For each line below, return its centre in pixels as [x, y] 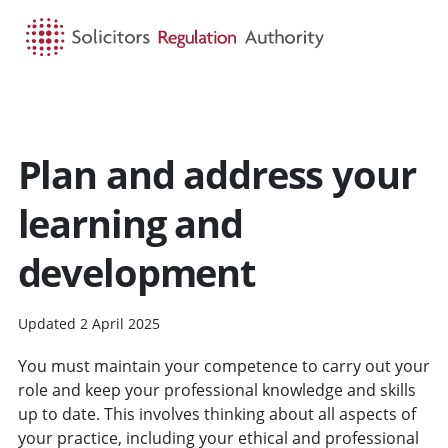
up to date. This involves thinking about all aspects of [216, 413]
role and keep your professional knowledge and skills [216, 389]
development [136, 271]
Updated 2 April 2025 [88, 323]
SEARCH [239, 106]
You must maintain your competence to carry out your [223, 365]
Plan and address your [216, 173]
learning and [130, 222]
